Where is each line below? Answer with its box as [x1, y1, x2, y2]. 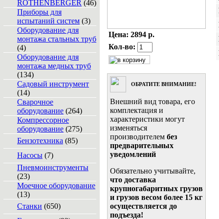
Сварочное [17, 98, 53, 106]
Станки [17, 202, 42, 210]
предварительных [110, 141, 174, 150]
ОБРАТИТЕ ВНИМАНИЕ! [131, 81, 197, 87]
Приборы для [17, 8, 62, 16]
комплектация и [110, 106, 163, 114]
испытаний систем [17, 17, 80, 25]
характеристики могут [110, 115, 185, 123]
